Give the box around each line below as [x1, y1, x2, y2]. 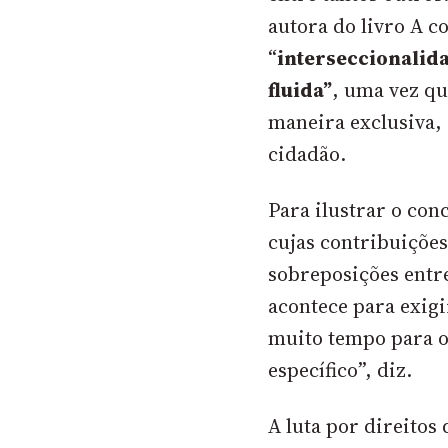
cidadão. [268, 140, 352, 169]
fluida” [268, 76, 333, 105]
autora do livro [268, 12, 411, 41]
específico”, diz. [268, 356, 413, 385]
